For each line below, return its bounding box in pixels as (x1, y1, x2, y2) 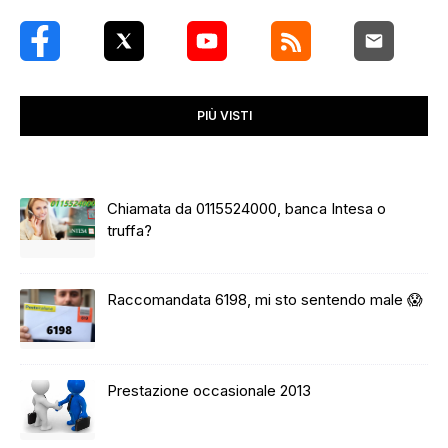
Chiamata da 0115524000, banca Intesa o (107, 199, 386, 218)
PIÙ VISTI (196, 108, 252, 123)
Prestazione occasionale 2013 (107, 381, 311, 400)
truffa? (107, 221, 152, 240)
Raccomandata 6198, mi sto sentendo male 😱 (107, 290, 423, 309)
